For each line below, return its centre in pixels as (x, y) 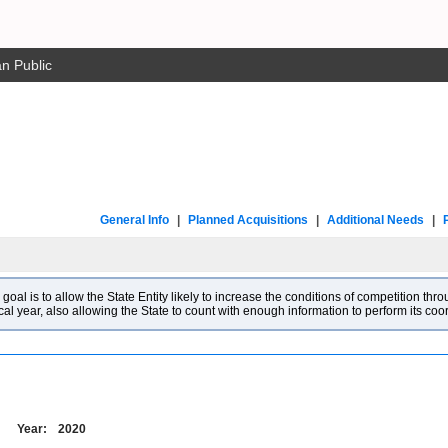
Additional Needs (375, 220)
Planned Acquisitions (248, 220)
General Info (134, 220)
